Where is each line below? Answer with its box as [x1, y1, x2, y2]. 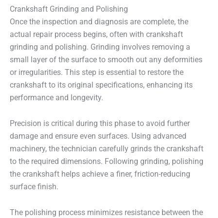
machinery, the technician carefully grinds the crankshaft [10, 144, 203, 153]
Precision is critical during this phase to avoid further [10, 119, 190, 128]
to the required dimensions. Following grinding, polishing [10, 157, 203, 166]
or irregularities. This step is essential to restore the [10, 68, 183, 77]
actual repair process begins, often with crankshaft [10, 30, 183, 39]
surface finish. [10, 182, 58, 191]
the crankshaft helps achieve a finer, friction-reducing [10, 169, 190, 179]
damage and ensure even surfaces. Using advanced [10, 131, 186, 141]
